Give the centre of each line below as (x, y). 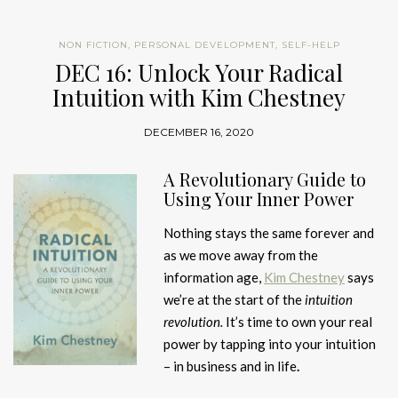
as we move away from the (241, 255)
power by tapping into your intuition (270, 344)
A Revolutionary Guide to (265, 179)
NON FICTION (93, 45)
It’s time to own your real (299, 322)
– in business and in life (230, 366)
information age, (214, 278)
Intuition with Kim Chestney (199, 98)
